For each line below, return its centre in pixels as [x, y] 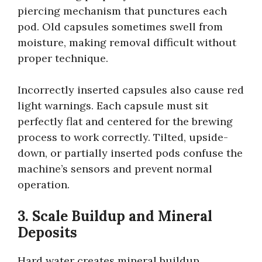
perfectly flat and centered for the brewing [125, 121]
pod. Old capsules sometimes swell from [120, 26]
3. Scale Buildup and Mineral [115, 216]
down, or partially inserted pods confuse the [130, 153]
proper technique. [63, 58]
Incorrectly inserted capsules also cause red [131, 89]
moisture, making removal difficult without [127, 42]
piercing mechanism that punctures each [122, 11]
